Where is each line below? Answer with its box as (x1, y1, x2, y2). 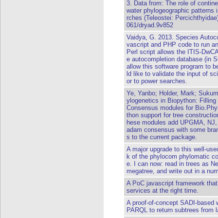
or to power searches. (127, 77, 187, 85)
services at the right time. (127, 187, 199, 194)
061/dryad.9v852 (127, 21, 173, 29)
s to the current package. (127, 133, 197, 141)
